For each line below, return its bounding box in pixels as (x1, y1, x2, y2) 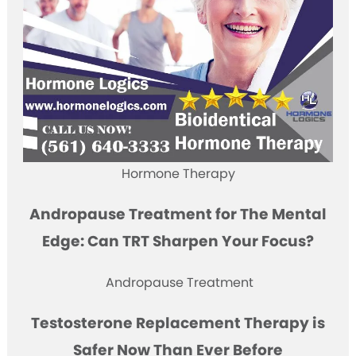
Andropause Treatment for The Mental (29, 203, 327, 226)
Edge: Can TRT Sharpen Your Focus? (42, 230, 314, 253)
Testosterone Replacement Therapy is (31, 312, 325, 335)
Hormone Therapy (121, 164, 235, 184)
